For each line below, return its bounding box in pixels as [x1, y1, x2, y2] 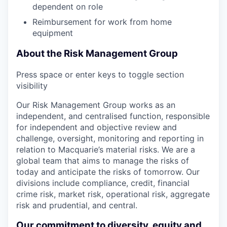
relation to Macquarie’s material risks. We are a [16, 144, 195, 155]
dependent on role [32, 2, 103, 12]
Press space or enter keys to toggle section [16, 69, 184, 80]
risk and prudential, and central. [16, 200, 137, 210]
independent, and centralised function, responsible [16, 110, 210, 121]
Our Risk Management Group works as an [16, 99, 175, 110]
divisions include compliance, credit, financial [16, 177, 190, 188]
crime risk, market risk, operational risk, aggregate [16, 188, 210, 199]
